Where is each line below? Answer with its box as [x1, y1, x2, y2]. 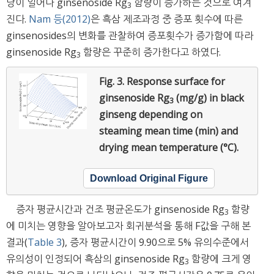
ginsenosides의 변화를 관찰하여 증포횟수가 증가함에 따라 [6, 29, 253, 43]
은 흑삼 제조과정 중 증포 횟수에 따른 [91, 12, 243, 26]
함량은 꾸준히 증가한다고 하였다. [81, 45, 221, 59]
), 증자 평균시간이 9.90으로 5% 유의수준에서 [62, 235, 249, 250]
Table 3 [28, 235, 62, 250]
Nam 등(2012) [29, 12, 91, 26]
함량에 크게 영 [189, 252, 251, 266]
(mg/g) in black [174, 91, 244, 105]
